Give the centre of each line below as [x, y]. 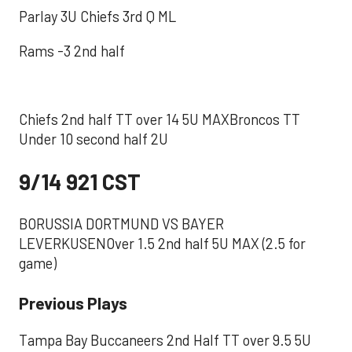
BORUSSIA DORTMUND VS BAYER [121, 224]
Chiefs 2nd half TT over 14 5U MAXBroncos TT [159, 119]
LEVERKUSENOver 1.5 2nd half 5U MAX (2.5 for [162, 244]
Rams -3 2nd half [72, 51]
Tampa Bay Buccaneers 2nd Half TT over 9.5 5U [165, 341]
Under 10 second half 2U [93, 139]
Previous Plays [73, 302]
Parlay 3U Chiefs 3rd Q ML [97, 17]
